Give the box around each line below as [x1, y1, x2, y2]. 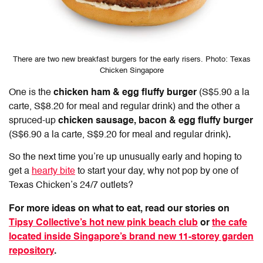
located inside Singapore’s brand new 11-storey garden [9, 232, 254, 242]
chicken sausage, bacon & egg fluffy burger [56, 116, 253, 126]
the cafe [212, 218, 247, 228]
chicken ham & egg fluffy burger [53, 87, 199, 97]
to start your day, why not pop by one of [75, 166, 238, 176]
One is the [9, 87, 53, 97]
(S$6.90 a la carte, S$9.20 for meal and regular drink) [9, 130, 228, 140]
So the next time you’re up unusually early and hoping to [9, 152, 242, 162]
